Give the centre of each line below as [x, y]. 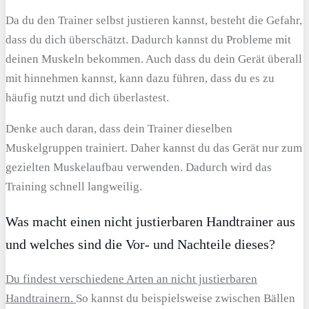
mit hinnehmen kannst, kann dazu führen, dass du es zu [140, 79]
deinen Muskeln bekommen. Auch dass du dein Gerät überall [154, 59]
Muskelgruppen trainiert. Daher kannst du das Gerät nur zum [154, 148]
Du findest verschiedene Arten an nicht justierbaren [131, 279]
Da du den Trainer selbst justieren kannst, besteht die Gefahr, [154, 21]
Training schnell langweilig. [74, 187]
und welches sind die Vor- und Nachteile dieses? [140, 244]
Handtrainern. [41, 298]
